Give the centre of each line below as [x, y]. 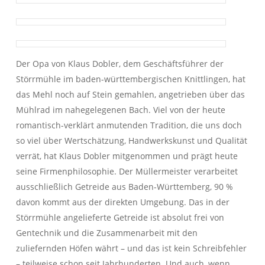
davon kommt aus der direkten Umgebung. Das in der [122, 202]
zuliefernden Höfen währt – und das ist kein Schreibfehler [131, 248]
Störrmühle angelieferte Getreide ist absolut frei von [120, 217]
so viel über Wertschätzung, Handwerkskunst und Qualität [131, 140]
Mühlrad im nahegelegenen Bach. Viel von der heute [120, 110]
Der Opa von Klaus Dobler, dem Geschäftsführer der [119, 64]
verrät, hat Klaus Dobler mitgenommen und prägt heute [127, 156]
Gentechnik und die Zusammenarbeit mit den [106, 233]
